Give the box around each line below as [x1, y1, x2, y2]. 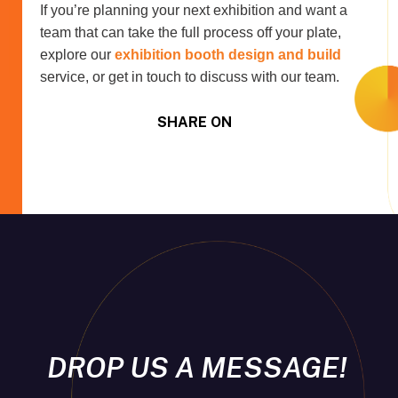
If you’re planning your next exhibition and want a [40, 2, 347, 18]
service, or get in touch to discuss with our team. [40, 68, 339, 84]
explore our [40, 46, 115, 62]
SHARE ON [157, 113, 232, 131]
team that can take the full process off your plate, [40, 24, 341, 40]
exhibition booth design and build [115, 46, 341, 62]
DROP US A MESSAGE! [46, 351, 347, 385]
